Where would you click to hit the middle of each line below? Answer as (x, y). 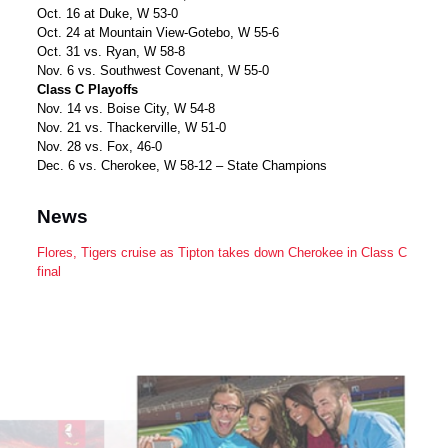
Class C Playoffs (88, 89)
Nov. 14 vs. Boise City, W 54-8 (126, 108)
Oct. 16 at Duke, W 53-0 (108, 13)
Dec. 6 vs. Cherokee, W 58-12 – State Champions (182, 165)
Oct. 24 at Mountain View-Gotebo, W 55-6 (158, 32)
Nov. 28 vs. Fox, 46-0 (100, 146)
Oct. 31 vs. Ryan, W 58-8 (111, 51)
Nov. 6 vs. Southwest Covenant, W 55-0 (153, 70)
